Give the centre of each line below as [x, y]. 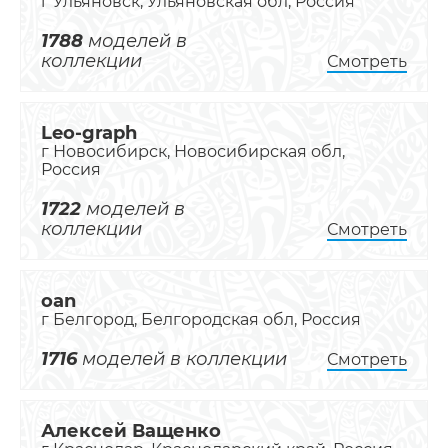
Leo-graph [89, 133]
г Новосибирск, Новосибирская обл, [193, 151]
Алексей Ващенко [131, 431]
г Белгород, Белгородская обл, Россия [201, 319]
